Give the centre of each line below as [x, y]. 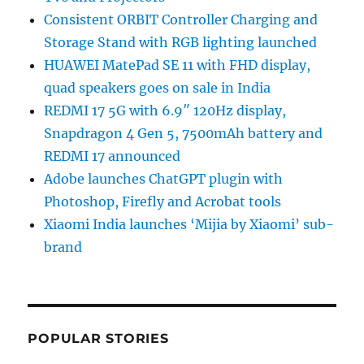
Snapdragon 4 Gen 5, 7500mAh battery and [184, 134]
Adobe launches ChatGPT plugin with [164, 179]
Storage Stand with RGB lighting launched [181, 43]
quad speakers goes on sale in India [158, 88]
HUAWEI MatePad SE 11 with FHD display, [178, 65]
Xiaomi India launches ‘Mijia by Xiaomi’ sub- [189, 225]
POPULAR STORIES [98, 339]
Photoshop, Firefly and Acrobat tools [163, 202]
